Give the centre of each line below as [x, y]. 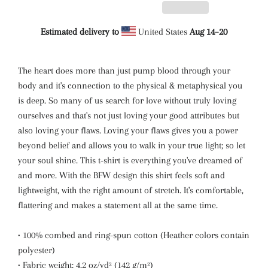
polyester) [36, 250]
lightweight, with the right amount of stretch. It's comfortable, [131, 190]
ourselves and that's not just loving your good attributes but [129, 115]
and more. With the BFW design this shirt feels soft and [121, 175]
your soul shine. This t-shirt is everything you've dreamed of [130, 160]
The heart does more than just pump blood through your [124, 71]
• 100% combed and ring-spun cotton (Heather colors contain [134, 235]
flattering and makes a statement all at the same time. [118, 205]
